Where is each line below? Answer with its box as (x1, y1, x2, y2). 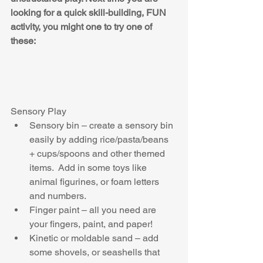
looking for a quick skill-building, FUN (11, 7, 168, 19)
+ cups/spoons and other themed (29, 148, 167, 160)
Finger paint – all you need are (29, 204, 159, 216)
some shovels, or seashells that (29, 247, 162, 258)
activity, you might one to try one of (11, 21, 154, 33)
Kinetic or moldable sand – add (29, 232, 161, 244)
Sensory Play (11, 106, 69, 117)
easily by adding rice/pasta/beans (29, 134, 171, 146)
